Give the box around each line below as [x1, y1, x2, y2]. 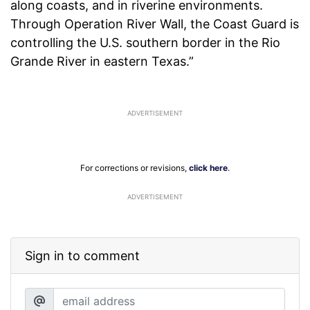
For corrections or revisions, [80, 163, 189, 174]
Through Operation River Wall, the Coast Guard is [10, 17, 299, 32]
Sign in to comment [25, 248, 140, 264]
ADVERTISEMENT [127, 193, 183, 201]
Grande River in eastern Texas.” [10, 54, 194, 69]
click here [189, 163, 228, 174]
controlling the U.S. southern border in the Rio [10, 35, 280, 51]
